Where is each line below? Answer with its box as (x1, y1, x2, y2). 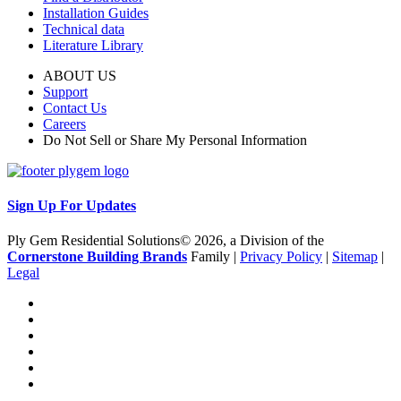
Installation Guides (43, 4, 149, 21)
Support (43, 83, 88, 99)
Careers (43, 115, 86, 132)
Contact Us (43, 99, 107, 115)
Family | (187, 249, 240, 265)
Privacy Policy (240, 249, 322, 265)
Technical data (43, 21, 124, 37)
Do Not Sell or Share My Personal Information (43, 132, 307, 148)
